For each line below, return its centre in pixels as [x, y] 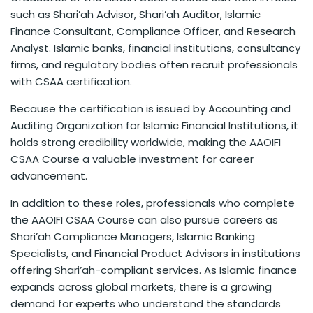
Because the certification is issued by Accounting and [151, 109]
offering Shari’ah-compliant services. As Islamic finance [154, 270]
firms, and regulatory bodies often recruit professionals [154, 65]
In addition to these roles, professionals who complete [153, 203]
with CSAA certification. [71, 82]
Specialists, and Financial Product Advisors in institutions [155, 254]
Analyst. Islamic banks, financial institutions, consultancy [155, 48]
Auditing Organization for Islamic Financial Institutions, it [154, 126]
